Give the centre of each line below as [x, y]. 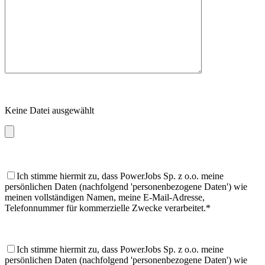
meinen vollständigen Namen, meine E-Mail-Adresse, [105, 197]
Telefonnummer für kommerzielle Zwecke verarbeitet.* [108, 208]
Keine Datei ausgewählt [49, 110]
